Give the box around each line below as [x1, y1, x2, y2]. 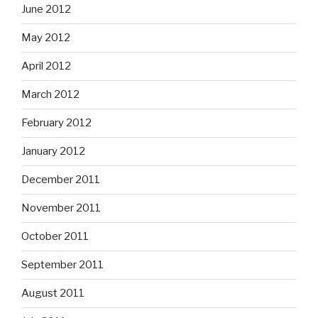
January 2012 [21, 145, 85, 158]
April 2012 [21, 60, 71, 73]
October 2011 [21, 230, 89, 243]
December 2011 [21, 173, 100, 187]
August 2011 [21, 287, 84, 300]
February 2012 [21, 116, 92, 130]
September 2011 [21, 258, 104, 272]
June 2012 [21, 3, 71, 16]
